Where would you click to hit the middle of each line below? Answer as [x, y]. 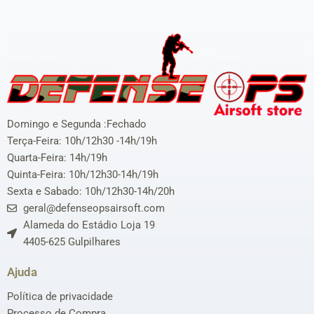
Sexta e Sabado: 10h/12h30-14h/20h [91, 192]
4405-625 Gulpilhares [71, 242]
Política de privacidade [60, 296]
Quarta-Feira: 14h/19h [57, 158]
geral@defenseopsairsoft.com [94, 209]
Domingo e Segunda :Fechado [77, 124]
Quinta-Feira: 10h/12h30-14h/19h [83, 175]
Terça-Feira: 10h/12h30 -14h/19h [82, 141]
